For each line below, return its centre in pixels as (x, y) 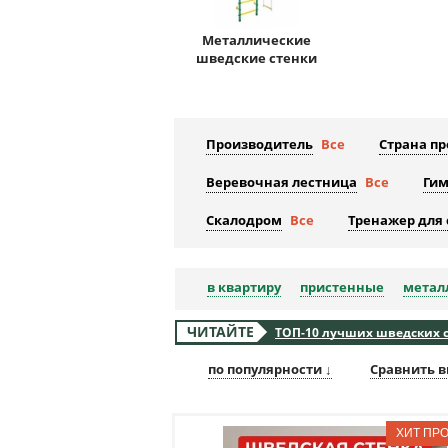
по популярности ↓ (270, 369)
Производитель (259, 144)
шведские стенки (256, 58)
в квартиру (244, 287)
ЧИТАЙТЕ (220, 332)
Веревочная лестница (281, 182)
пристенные (342, 287)
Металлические (256, 40)
